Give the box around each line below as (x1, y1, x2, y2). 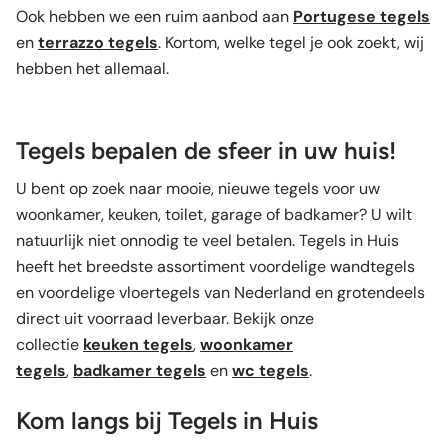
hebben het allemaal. (16, 57, 173, 79)
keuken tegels (83, 333, 193, 355)
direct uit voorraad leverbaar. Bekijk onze (16, 307, 314, 329)
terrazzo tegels (38, 31, 158, 53)
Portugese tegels (293, 5, 430, 27)
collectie (16, 333, 79, 355)
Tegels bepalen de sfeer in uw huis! (16, 135, 396, 165)
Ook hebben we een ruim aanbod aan (16, 5, 293, 27)
